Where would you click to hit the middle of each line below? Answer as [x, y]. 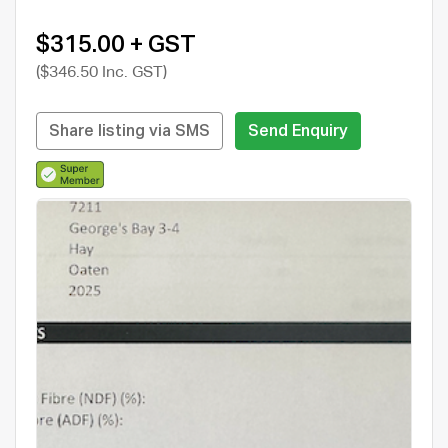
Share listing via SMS [129, 131]
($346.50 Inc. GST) [101, 72]
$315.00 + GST [116, 44]
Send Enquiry [298, 131]
